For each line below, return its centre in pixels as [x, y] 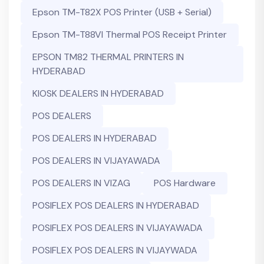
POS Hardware [185, 183]
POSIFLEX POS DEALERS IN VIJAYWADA [115, 250]
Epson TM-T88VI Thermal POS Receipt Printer [130, 34]
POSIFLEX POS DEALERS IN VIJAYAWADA [118, 228]
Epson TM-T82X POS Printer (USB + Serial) [122, 12]
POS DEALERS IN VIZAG [81, 183]
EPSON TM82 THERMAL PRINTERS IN [108, 57]
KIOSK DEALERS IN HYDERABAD [98, 93]
